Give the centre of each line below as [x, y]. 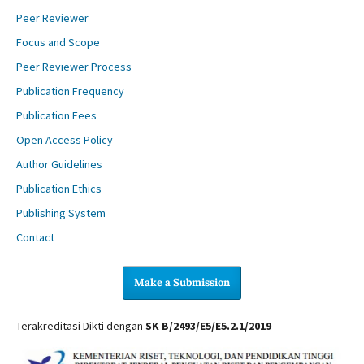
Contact [35, 237]
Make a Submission [182, 282]
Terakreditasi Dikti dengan [80, 325]
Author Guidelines [59, 164]
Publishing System [61, 212]
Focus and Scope [58, 42]
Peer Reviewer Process [74, 66]
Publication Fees [56, 115]
